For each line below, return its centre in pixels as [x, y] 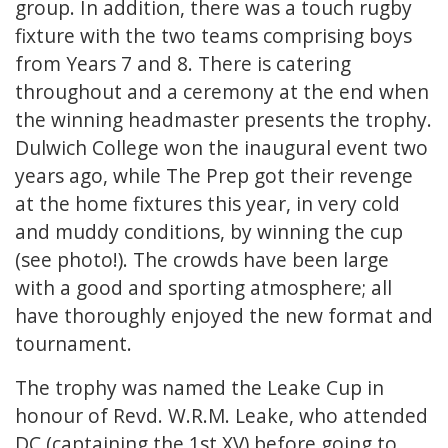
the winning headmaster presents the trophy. [223, 120]
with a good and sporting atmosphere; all [203, 288]
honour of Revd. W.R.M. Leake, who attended [221, 416]
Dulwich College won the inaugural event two [221, 148]
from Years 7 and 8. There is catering [183, 64]
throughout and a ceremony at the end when [222, 92]
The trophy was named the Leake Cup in [199, 388]
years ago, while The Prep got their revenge [214, 176]
